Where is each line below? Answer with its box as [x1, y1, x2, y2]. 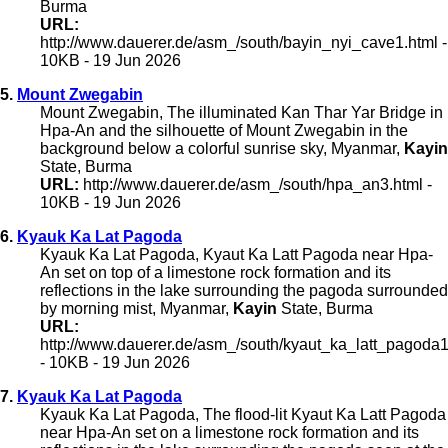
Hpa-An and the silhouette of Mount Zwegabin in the [40, 121, 408, 139]
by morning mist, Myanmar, [40, 299, 233, 317]
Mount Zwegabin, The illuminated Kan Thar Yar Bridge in [40, 103, 443, 121]
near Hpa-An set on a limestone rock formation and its [40, 423, 419, 441]
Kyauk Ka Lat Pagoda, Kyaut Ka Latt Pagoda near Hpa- [40, 245, 433, 263]
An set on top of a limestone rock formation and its [40, 263, 391, 281]
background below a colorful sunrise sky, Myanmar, [40, 139, 404, 157]
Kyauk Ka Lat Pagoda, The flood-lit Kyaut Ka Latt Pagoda [40, 405, 446, 423]
